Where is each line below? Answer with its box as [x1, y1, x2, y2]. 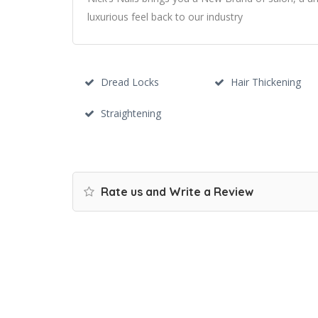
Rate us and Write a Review [98, 185, 253, 199]
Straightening [101, 106, 161, 120]
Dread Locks [101, 75, 159, 89]
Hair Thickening [230, 75, 301, 89]
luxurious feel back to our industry [87, 10, 243, 23]
